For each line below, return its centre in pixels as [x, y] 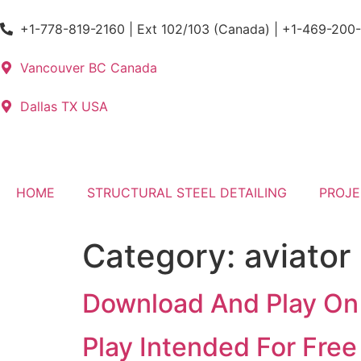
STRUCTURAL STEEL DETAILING [187, 193]
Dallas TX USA [64, 106]
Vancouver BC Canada [89, 68]
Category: [163, 256]
